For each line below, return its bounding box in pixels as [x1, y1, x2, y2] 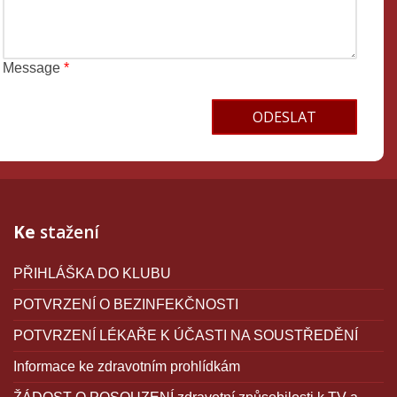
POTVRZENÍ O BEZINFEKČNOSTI [13, 296, 238, 312]
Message [3, 59, 64, 75]
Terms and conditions [2, 90, 136, 105]
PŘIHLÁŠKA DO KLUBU [13, 265, 171, 281]
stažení [35, 220, 99, 244]
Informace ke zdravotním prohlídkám [13, 358, 240, 374]
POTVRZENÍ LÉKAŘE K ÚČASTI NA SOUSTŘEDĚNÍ [13, 327, 358, 343]
